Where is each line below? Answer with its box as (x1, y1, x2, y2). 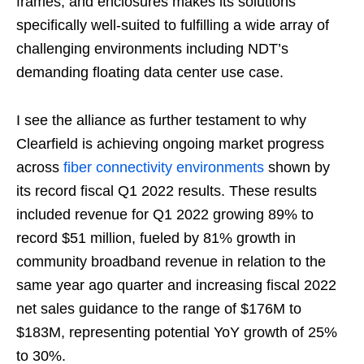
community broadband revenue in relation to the (16, 253, 326, 271)
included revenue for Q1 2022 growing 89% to (16, 206, 314, 223)
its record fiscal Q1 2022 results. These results (16, 183, 317, 200)
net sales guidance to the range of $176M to (16, 301, 301, 318)
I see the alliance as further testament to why (16, 112, 306, 129)
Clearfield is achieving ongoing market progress (16, 136, 324, 153)
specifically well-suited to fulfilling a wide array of (16, 17, 329, 34)
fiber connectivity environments (63, 159, 264, 176)
